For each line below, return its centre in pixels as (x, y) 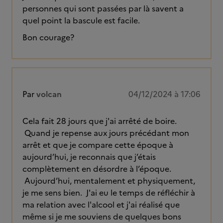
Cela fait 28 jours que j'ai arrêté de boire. (100, 121)
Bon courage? (48, 37)
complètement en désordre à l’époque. (97, 169)
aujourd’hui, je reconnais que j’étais (89, 157)
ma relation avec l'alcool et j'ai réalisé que (101, 205)
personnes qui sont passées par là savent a (103, 8)
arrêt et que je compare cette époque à (98, 145)
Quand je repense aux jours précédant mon (106, 133)
